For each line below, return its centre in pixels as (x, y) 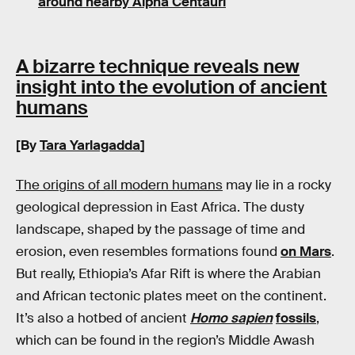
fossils (296, 318)
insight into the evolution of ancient (172, 86)
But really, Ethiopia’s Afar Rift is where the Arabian (168, 273)
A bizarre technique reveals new (158, 66)
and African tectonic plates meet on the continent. (171, 296)
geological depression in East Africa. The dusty (160, 207)
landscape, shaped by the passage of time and (160, 229)
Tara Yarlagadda (90, 146)
